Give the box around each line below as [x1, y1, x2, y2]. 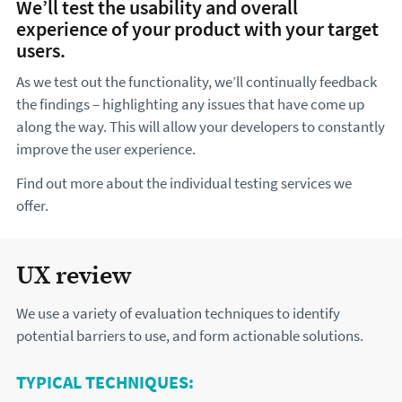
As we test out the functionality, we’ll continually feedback [16, 72, 377, 93]
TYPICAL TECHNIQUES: [16, 370, 194, 395]
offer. [16, 196, 48, 217]
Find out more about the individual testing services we [16, 173, 352, 195]
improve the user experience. [16, 139, 196, 161]
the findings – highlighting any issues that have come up [16, 94, 364, 116]
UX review [16, 258, 132, 293]
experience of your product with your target [16, 15, 379, 43]
